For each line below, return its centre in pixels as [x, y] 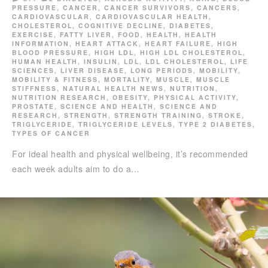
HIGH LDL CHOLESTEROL [191, 52]
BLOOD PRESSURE [50, 52]
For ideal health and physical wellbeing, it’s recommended [130, 153]
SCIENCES [33, 70]
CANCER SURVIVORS [147, 7]
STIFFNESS [34, 88]
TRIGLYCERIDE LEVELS [126, 124]
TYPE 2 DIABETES [216, 124]
